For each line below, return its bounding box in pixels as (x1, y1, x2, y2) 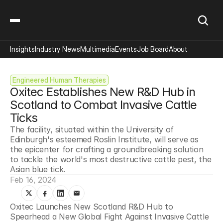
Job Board (137, 45, 169, 53)
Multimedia (80, 45, 115, 53)
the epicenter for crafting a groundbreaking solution (10, 144, 204, 154)
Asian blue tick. (10, 164, 65, 174)
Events (115, 45, 137, 53)
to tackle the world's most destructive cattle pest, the (10, 154, 212, 164)
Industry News (35, 45, 80, 53)
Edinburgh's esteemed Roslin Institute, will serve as (10, 134, 199, 144)
